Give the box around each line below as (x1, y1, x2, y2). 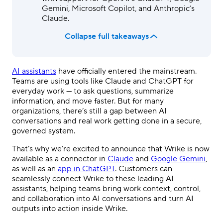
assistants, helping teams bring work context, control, (12, 184, 201, 194)
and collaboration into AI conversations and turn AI (12, 194, 194, 204)
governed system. (12, 126, 75, 136)
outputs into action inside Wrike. (12, 204, 127, 214)
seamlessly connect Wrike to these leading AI (12, 174, 174, 184)
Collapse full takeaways (64, 31, 149, 41)
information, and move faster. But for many (12, 96, 164, 106)
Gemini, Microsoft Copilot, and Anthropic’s (42, 3, 195, 13)
